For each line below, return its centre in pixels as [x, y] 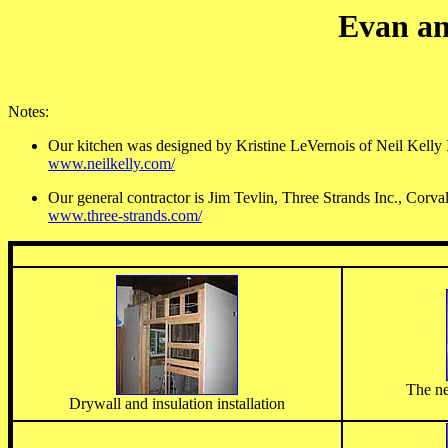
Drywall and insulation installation [177, 404]
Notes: [28, 112]
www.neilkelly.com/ [111, 164]
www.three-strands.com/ [125, 216]
